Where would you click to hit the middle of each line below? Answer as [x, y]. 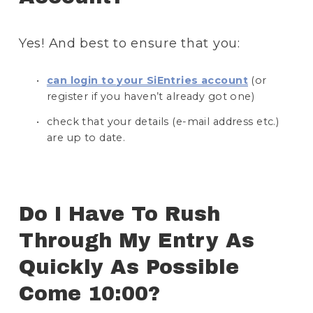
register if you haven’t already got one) [151, 96]
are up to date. [86, 137]
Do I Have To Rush [119, 214]
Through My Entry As [136, 240]
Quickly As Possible [129, 267]
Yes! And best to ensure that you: [129, 43]
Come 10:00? [93, 293]
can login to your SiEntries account [147, 80]
